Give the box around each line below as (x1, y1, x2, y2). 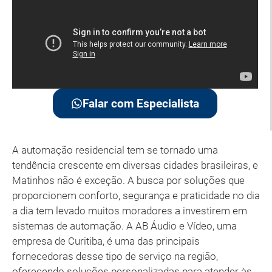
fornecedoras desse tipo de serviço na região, (12, 250, 218, 263)
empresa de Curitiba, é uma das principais (12, 235, 200, 248)
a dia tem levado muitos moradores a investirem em (12, 205, 247, 217)
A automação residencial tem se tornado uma (12, 144, 218, 157)
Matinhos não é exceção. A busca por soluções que (12, 174, 245, 187)
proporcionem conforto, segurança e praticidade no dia (12, 189, 260, 202)
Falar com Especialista (83, 97, 199, 111)
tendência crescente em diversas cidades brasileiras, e (12, 159, 258, 172)
